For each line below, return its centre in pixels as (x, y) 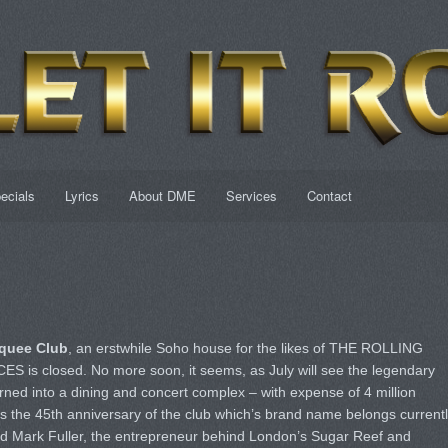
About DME (162, 195)
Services (251, 195)
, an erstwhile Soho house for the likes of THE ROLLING (245, 348)
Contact (329, 195)
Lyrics (81, 195)
